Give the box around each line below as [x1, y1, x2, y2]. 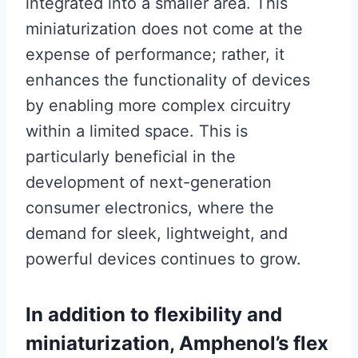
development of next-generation [26, 173, 272, 193]
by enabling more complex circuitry [26, 96, 291, 116]
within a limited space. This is [26, 121, 248, 141]
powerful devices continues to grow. [26, 249, 301, 269]
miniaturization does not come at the [26, 19, 303, 39]
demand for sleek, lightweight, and [26, 224, 288, 244]
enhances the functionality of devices [26, 70, 310, 90]
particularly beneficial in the [26, 147, 236, 167]
